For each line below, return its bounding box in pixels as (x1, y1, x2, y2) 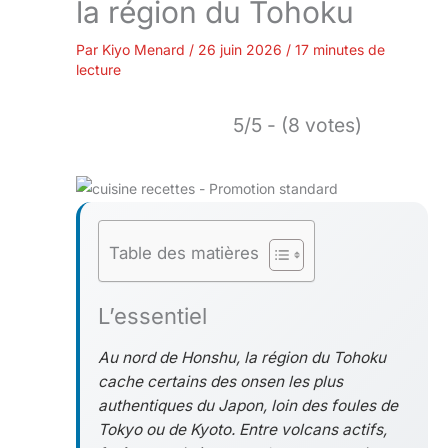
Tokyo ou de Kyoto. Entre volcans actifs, (97, 419, 387, 439)
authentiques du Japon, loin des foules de (97, 395, 398, 415)
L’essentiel (97, 302, 207, 329)
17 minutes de (295, 40, 385, 58)
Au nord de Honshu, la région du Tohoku (97, 347, 386, 367)
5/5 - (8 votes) (233, 112, 362, 137)
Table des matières (108, 242, 259, 263)
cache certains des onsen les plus (97, 371, 343, 391)
